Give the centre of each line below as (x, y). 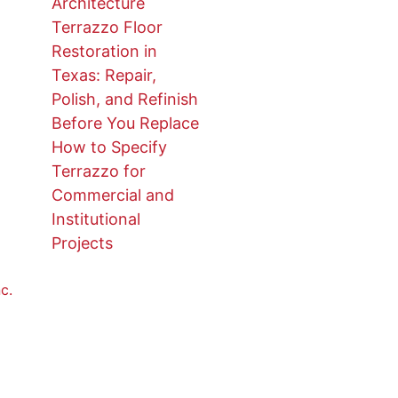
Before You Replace (125, 123)
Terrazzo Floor (107, 28)
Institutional (96, 219)
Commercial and (112, 195)
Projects (82, 243)
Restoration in (104, 52)
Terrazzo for (98, 171)
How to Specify (109, 147)
